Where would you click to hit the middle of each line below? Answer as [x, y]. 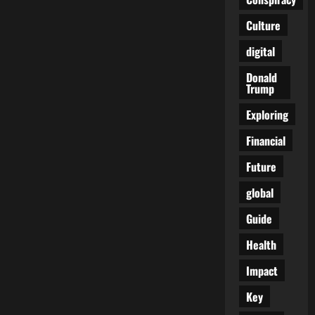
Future [261, 166]
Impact [262, 270]
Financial [265, 140]
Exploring [267, 114]
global [259, 192]
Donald [261, 77]
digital [260, 51]
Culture [263, 25]
